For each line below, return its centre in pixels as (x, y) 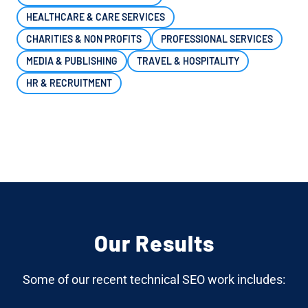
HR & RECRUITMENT (69, 82)
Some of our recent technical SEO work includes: (154, 279)
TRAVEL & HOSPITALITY (188, 60)
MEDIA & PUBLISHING (72, 60)
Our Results (154, 242)
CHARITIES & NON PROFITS (84, 38)
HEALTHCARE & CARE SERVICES (96, 16)
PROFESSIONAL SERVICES (217, 38)
